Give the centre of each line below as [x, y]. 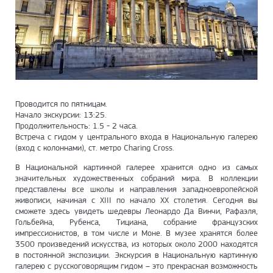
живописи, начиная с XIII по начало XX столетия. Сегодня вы [136, 200]
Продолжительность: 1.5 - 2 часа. [76, 126]
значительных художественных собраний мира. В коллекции [136, 178]
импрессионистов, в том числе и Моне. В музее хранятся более [136, 233]
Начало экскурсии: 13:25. [61, 115]
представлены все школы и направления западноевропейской [136, 189]
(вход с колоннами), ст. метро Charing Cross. [95, 148]
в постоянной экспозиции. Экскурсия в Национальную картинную [136, 255]
